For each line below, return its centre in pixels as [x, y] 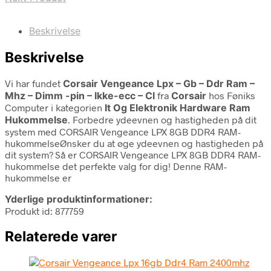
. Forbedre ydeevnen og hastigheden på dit [162, 119]
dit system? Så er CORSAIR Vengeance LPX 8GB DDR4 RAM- [133, 154]
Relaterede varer [61, 236]
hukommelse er [38, 177]
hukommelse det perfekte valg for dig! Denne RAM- [116, 166]
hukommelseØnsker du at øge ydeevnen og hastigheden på [134, 143]
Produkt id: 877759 [44, 211]
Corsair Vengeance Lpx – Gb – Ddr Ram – [159, 83]
